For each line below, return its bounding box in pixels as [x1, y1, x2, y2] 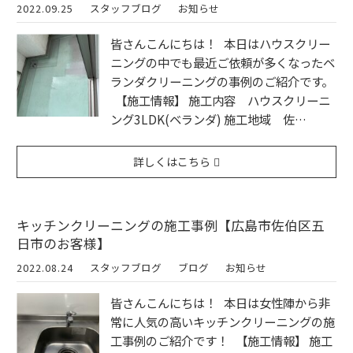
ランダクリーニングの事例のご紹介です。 [110, 72, 333, 90]
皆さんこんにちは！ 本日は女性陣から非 [110, 293, 330, 311]
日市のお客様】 [17, 233, 110, 253]
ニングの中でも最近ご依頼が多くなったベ [110, 54, 335, 71]
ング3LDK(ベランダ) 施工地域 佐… [110, 110, 307, 128]
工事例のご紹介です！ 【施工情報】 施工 [110, 331, 333, 349]
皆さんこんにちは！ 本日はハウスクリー [110, 35, 330, 52]
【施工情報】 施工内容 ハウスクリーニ [110, 91, 330, 109]
